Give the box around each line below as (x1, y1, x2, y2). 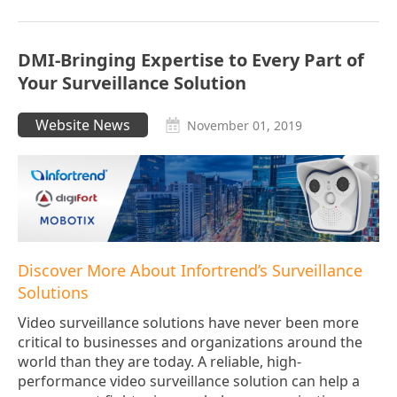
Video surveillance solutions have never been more (18, 313, 359, 333)
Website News (35, 115, 130, 136)
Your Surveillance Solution (18, 71, 246, 96)
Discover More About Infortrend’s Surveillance (18, 260, 362, 282)
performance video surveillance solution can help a (18, 371, 360, 392)
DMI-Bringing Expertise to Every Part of (18, 48, 364, 73)
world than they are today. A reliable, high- (18, 352, 301, 372)
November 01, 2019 (187, 117, 302, 135)
